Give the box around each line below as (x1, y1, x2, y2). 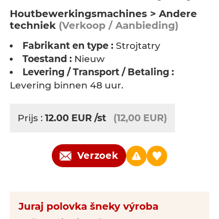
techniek (10, 20, 56, 31)
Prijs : (18, 112, 45, 124)
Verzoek (77, 150, 119, 161)
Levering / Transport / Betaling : (22, 66, 174, 78)
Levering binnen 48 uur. (10, 80, 123, 91)
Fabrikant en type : (22, 40, 113, 51)
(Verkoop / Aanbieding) (56, 20, 178, 31)
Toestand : (22, 53, 72, 65)
